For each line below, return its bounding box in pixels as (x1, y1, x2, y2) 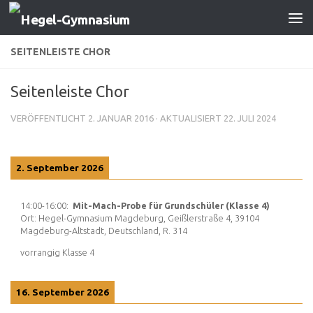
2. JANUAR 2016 (88, 113, 154, 123)
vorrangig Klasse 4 (20, 247, 94, 257)
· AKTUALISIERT (154, 113, 224, 123)
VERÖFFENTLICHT (10, 113, 88, 123)
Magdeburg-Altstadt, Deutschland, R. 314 (20, 226, 187, 235)
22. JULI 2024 (224, 113, 276, 123)
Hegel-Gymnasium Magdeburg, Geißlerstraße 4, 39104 (38, 213, 259, 223)
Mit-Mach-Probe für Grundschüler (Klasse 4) (73, 201, 270, 210)
